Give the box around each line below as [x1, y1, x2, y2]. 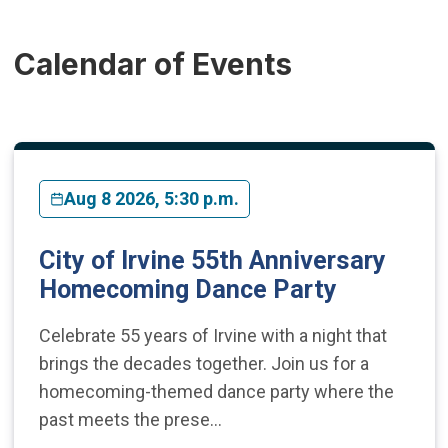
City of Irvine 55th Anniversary [38, 245, 386, 275]
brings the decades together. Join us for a [38, 352, 369, 374]
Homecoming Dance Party [38, 274, 337, 304]
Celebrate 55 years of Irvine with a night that [38, 324, 387, 346]
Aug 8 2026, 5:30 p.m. [63, 187, 239, 209]
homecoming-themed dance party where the [38, 380, 394, 402]
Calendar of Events [13, 45, 292, 82]
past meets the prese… [38, 408, 222, 430]
